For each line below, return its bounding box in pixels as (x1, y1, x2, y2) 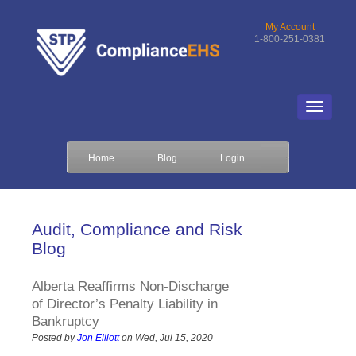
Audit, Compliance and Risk (32, 219, 242, 238)
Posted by (32, 331, 77, 343)
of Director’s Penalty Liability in (32, 296, 218, 311)
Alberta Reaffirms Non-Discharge (32, 278, 229, 294)
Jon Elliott (77, 331, 119, 343)
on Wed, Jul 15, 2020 (119, 331, 213, 343)
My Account (265, 21, 315, 33)
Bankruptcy (32, 313, 99, 329)
